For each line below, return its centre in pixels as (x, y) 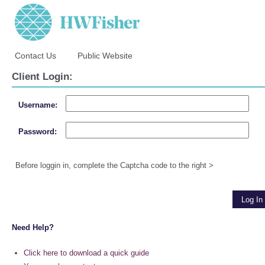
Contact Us (35, 55)
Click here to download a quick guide (86, 253)
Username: (38, 105)
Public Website (105, 55)
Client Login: (42, 77)
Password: (38, 132)
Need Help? (33, 227)
